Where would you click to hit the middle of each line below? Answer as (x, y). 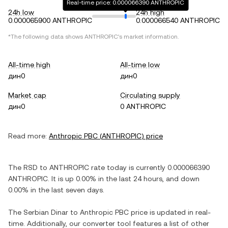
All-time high (29, 65)
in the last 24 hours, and (138, 179)
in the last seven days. (66, 190)
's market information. (148, 37)
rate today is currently (128, 167)
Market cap (27, 95)
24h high (150, 12)
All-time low (140, 65)
